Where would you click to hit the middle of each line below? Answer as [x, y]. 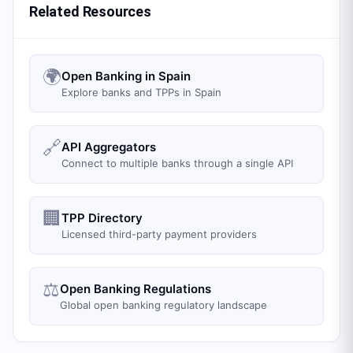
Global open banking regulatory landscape [163, 305]
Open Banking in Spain [126, 76]
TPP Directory [102, 218]
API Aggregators [109, 147]
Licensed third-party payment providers [159, 234]
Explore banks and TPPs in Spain [141, 92]
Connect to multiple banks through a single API [177, 163]
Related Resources [90, 11]
